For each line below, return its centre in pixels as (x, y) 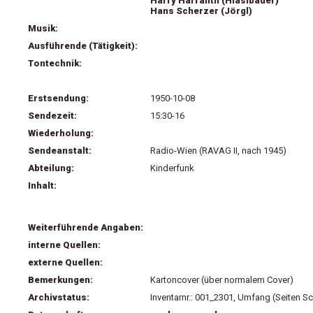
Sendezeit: (52, 116)
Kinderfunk (172, 168)
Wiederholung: (61, 133)
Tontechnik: (55, 63)
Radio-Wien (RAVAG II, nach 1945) (218, 151)
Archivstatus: (59, 297)
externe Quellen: (65, 262)
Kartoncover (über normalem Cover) (222, 280)
